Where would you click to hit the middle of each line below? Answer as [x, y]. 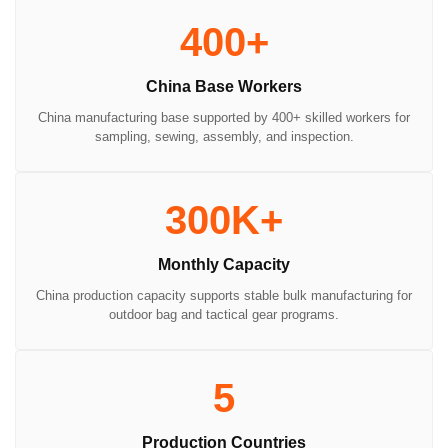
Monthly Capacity [224, 264]
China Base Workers [224, 86]
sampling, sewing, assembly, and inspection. [224, 136]
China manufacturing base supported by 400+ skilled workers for [224, 117]
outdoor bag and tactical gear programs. [224, 314]
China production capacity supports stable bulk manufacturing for [224, 295]
